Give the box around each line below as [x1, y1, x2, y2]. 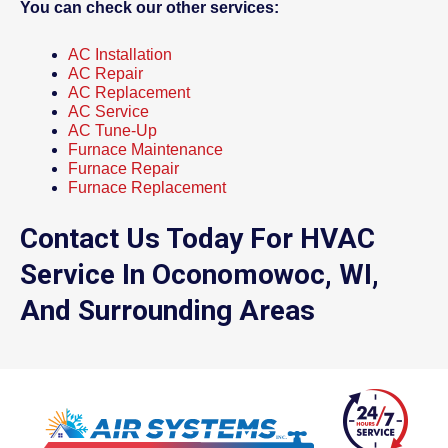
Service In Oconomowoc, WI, [20, 258, 379, 292]
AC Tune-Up [68, 122, 157, 140]
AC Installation [68, 46, 172, 64]
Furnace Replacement [68, 179, 226, 197]
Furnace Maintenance [68, 141, 223, 159]
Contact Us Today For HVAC [20, 222, 375, 256]
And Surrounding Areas [20, 294, 315, 328]
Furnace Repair [68, 160, 179, 178]
